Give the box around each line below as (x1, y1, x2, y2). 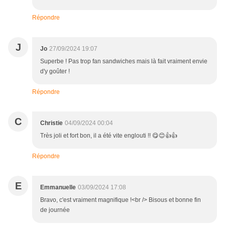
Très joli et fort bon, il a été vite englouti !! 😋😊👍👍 (40, 132, 177, 140)
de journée (40, 206, 70, 214)
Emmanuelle (40, 184, 76, 191)
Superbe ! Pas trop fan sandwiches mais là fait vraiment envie (40, 58, 207, 65)
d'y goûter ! (40, 68, 70, 75)
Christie (40, 120, 63, 127)
